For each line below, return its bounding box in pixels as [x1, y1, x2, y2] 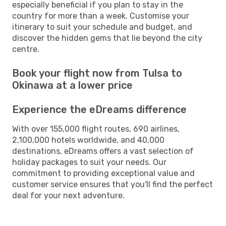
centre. [12, 44, 39, 54]
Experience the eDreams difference [12, 103, 187, 116]
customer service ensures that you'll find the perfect [12, 179, 213, 189]
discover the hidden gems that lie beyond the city [12, 33, 202, 43]
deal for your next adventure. [12, 190, 125, 200]
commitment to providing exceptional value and [12, 168, 195, 178]
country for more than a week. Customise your [12, 11, 189, 21]
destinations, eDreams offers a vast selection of [12, 146, 194, 156]
